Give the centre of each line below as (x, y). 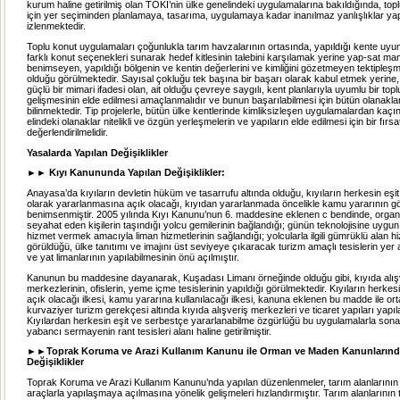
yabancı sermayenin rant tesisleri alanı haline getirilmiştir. (149, 331)
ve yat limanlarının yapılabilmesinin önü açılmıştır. (133, 257)
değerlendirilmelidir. (67, 133)
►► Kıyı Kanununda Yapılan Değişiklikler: (126, 173)
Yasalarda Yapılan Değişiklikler (97, 152)
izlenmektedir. (56, 26)
